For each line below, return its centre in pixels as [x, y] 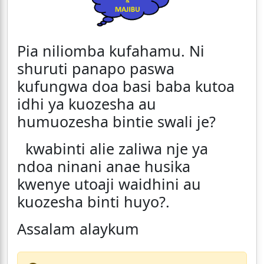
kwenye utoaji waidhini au [109, 184]
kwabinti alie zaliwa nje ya [113, 149]
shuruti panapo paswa [96, 69]
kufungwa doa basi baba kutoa [126, 86]
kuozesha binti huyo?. [93, 202]
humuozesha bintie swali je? [118, 122]
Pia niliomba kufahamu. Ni [111, 51]
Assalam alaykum [78, 229]
